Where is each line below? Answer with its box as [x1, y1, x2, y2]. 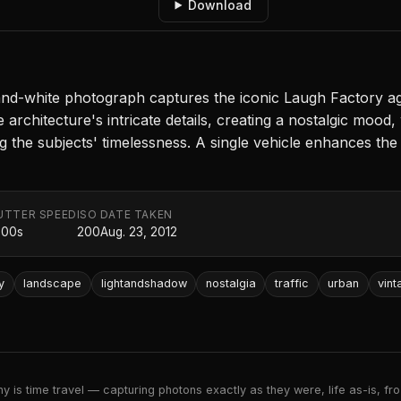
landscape [23, 277, 82, 291]
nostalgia [205, 277, 256, 291]
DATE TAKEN [99, 208, 173, 222]
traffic [274, 277, 309, 291]
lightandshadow [100, 277, 187, 291]
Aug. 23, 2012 [99, 225, 177, 240]
